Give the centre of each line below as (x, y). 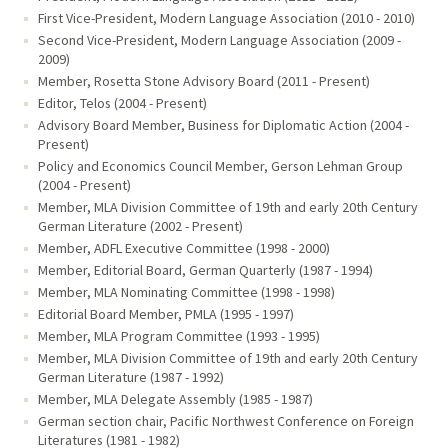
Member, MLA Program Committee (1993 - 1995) (178, 335)
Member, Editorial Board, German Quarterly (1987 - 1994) (205, 270)
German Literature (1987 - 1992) (130, 376)
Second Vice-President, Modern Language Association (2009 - (219, 40)
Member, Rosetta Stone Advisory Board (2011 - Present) (203, 81)
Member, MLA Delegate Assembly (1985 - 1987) (175, 398)
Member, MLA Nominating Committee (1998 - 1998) (186, 291)
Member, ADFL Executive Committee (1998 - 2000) (183, 248)
